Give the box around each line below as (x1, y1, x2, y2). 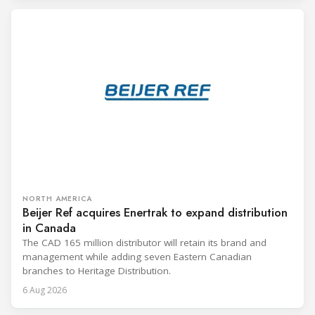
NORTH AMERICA (22, 193, 92, 204)
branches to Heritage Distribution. (22, 264, 171, 277)
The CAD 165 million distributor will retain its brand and (22, 236, 266, 249)
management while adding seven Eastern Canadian (22, 250, 252, 263)
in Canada (22, 219, 76, 236)
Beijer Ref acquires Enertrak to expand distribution (22, 203, 288, 221)
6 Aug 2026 (22, 283, 67, 296)
